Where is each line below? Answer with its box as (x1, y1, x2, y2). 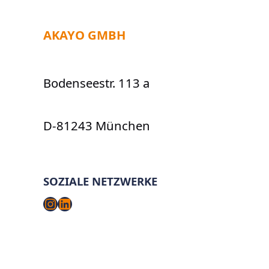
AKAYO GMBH (43, 26, 125, 44)
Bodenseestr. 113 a (43, 74, 150, 92)
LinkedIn (57, 193, 116, 213)
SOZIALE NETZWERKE (43, 174, 157, 189)
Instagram (43, 193, 113, 213)
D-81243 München (43, 116, 150, 134)
